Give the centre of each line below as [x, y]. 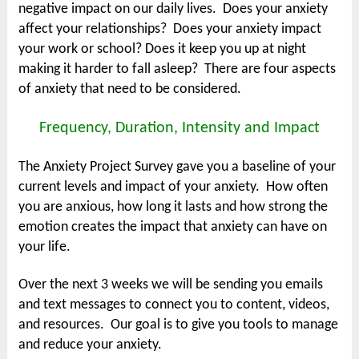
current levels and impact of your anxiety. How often [173, 187]
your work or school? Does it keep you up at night [163, 49]
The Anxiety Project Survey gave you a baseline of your [177, 167]
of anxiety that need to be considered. [130, 89]
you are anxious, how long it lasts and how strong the [173, 207]
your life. [46, 247]
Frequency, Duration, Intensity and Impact [179, 128]
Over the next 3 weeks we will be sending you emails [171, 285]
